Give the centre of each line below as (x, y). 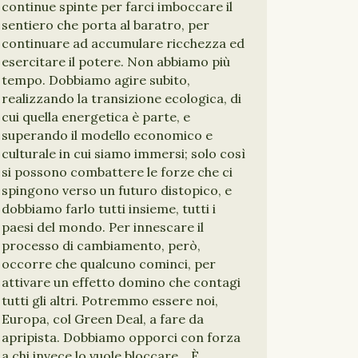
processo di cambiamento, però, (101, 245)
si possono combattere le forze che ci (117, 172)
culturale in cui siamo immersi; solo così (123, 153)
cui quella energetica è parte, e (96, 117)
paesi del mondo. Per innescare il (103, 227)
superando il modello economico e (107, 135)
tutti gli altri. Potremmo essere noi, (110, 300)
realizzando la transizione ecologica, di (121, 98)
